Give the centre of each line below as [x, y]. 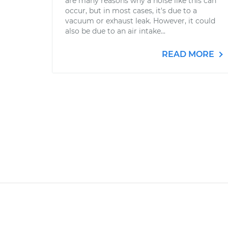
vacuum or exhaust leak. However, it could [140, 21]
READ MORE [189, 54]
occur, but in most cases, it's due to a [131, 11]
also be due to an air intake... [115, 31]
